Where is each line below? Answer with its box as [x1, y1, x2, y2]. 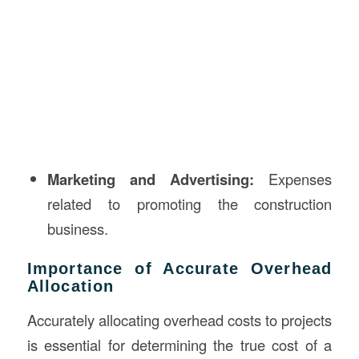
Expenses [254, 167, 333, 189]
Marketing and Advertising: [46, 167, 255, 190]
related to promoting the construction [46, 192, 333, 214]
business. [46, 217, 108, 239]
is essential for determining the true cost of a [26, 333, 333, 355]
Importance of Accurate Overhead [26, 259, 333, 277]
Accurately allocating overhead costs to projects [26, 309, 333, 330]
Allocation [26, 276, 115, 295]
